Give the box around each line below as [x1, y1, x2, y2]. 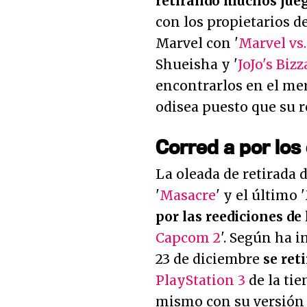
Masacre [160, 187, 216, 204]
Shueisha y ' [156, 56, 238, 73]
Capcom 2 [156, 230, 221, 246]
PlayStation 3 [156, 272, 245, 288]
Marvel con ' [156, 35, 238, 51]
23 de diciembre [156, 251, 263, 267]
